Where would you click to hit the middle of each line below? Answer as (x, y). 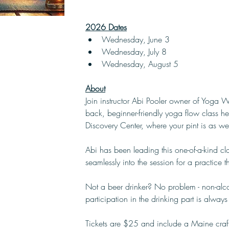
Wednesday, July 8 (134, 52)
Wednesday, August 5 (140, 64)
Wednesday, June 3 (136, 39)
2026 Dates (106, 27)
